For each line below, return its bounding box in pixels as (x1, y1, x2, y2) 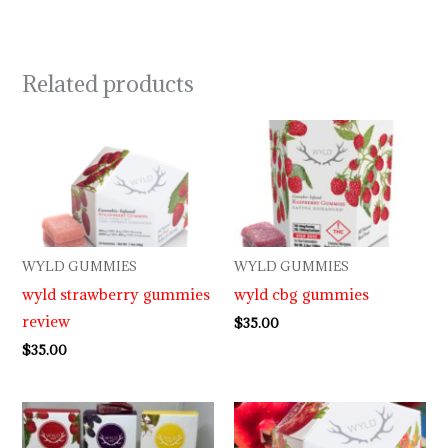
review (22, 310, 71, 331)
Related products (22, 69, 195, 99)
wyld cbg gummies (234, 283, 369, 304)
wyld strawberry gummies (22, 283, 211, 304)
